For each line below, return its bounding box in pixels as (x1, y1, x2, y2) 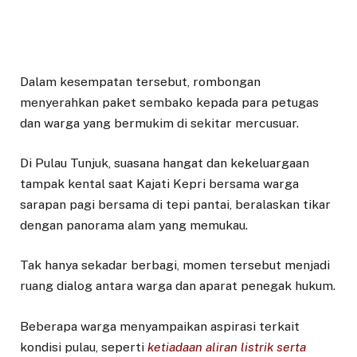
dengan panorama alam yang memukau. (20, 218, 248, 233)
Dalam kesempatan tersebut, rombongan (20, 74, 261, 90)
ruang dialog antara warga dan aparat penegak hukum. (20, 278, 335, 294)
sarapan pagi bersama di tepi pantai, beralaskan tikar (20, 197, 331, 213)
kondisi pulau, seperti (20, 339, 147, 355)
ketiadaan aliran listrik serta (147, 339, 306, 355)
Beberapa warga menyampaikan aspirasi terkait (20, 318, 300, 334)
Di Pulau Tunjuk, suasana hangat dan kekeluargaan (20, 155, 309, 171)
